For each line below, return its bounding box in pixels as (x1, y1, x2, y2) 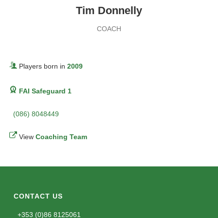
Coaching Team (36, 133, 87, 141)
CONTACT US (14, 192, 63, 200)
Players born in (19, 62, 67, 70)
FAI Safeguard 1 (19, 87, 72, 95)
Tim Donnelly (76, 4, 142, 17)
